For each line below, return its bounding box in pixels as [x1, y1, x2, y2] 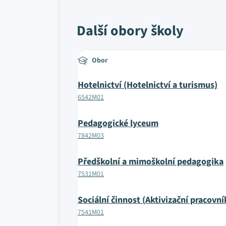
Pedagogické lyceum [78, 117, 158, 130]
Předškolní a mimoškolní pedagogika [78, 155, 223, 168]
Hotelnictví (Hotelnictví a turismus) [78, 79, 217, 91]
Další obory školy [77, 21, 184, 41]
